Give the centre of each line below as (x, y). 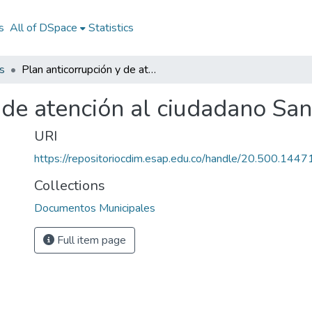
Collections (70, 186)
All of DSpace (43, 28)
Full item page (90, 240)
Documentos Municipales (95, 208)
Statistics (111, 28)
